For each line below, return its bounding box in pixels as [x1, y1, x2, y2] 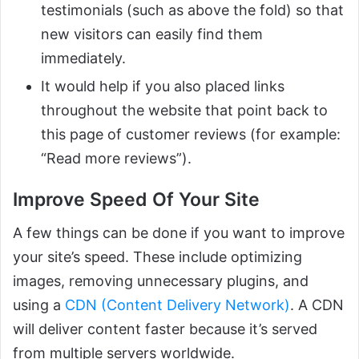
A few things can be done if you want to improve [13, 224, 345, 242]
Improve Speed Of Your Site [13, 188, 260, 211]
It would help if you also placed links [41, 77, 284, 95]
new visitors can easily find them [41, 25, 263, 42]
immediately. [41, 49, 126, 67]
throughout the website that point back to [41, 101, 328, 119]
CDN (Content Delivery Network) [65, 296, 290, 314]
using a [13, 296, 65, 314]
